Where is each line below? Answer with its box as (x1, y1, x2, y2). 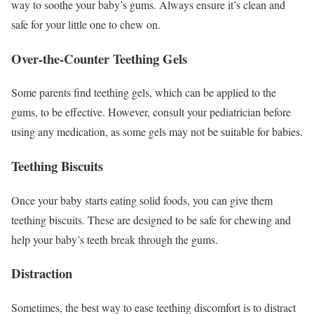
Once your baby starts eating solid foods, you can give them (11, 192, 273, 207)
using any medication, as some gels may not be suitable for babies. (11, 124, 303, 139)
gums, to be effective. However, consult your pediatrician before (11, 104, 291, 120)
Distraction (11, 264, 72, 283)
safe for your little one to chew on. (11, 16, 161, 32)
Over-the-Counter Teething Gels (11, 48, 187, 68)
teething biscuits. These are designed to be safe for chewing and (11, 212, 291, 227)
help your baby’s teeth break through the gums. (11, 231, 218, 247)
